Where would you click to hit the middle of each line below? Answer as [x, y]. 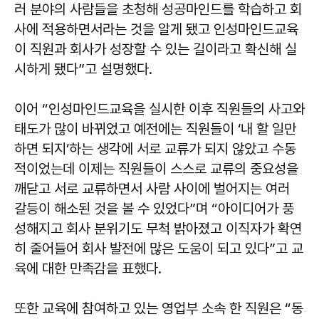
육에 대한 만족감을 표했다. [88, 269]
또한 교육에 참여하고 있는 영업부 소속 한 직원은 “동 [159, 309]
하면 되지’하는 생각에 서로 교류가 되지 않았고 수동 [155, 149]
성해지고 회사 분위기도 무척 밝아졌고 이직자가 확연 [158, 229]
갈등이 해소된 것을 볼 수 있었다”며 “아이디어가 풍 [154, 209]
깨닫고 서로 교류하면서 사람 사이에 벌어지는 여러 [152, 189]
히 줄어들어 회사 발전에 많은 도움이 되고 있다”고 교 [159, 249]
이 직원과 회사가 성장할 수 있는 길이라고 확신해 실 [156, 49]
